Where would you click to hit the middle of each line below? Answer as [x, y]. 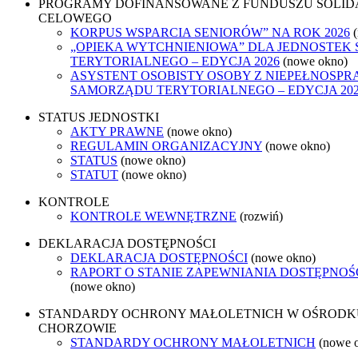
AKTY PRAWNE [117, 131]
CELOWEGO [75, 18]
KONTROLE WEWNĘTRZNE [153, 216]
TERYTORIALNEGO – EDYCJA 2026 [175, 61]
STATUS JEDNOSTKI [99, 117]
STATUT [94, 174]
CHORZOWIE [78, 328]
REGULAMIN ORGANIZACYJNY [166, 145]
